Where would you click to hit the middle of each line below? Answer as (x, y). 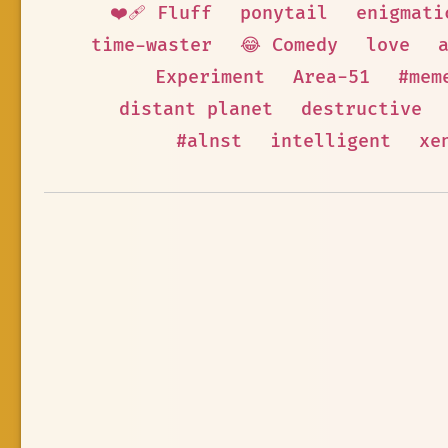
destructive (361, 109)
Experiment (210, 77)
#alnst (208, 141)
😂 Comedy (288, 45)
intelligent (330, 141)
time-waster (151, 45)
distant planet (195, 109)
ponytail (284, 13)
